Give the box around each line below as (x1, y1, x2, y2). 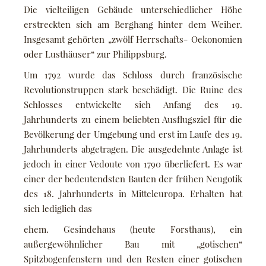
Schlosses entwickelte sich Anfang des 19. (24, 98, 242, 110)
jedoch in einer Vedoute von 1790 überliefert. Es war (24, 157, 242, 170)
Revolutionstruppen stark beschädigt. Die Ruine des (24, 83, 242, 96)
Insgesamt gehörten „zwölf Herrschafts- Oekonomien (24, 33, 242, 45)
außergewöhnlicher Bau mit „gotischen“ (24, 237, 242, 250)
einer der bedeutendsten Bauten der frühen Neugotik (24, 172, 242, 185)
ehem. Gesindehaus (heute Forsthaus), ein (24, 223, 242, 235)
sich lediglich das (24, 202, 92, 214)
